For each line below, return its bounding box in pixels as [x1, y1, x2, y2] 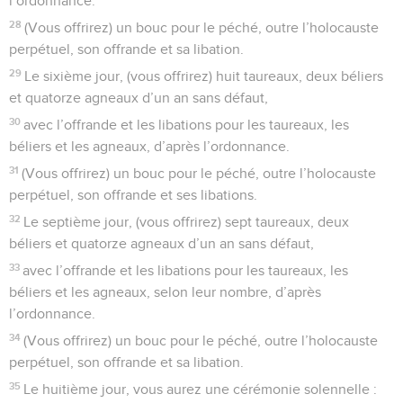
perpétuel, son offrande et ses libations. [9, 187, 257, 202]
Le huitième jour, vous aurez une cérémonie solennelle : [23, 381, 378, 397]
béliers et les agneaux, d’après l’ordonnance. [9, 139, 290, 154]
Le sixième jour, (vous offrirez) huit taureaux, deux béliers [24, 68, 384, 84]
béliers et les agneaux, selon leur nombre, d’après [9, 284, 321, 300]
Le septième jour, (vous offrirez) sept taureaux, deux [23, 214, 350, 229]
